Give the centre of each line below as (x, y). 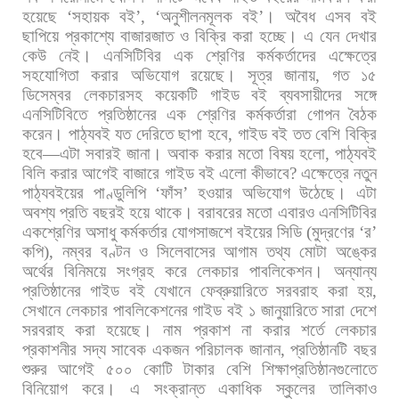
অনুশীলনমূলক (196, 16)
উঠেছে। (323, 192)
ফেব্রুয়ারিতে (233, 290)
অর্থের (38, 271)
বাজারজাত (147, 36)
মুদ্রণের (333, 232)
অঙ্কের (356, 251)
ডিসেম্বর (47, 94)
